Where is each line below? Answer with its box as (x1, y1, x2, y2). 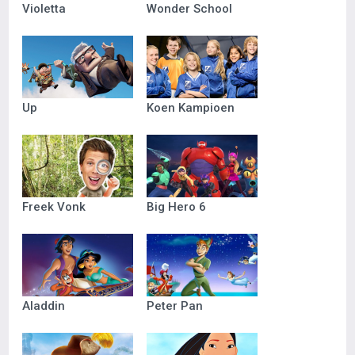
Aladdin (22, 299, 66, 313)
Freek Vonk (22, 200, 86, 214)
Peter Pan (147, 299, 204, 313)
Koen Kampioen (147, 101, 235, 115)
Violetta (22, 2, 67, 16)
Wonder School (147, 2, 233, 16)
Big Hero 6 (147, 200, 207, 214)
